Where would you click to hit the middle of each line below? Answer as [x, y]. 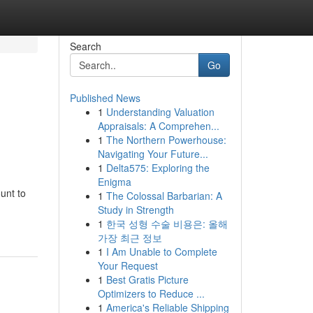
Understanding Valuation [160, 112]
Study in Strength [136, 210]
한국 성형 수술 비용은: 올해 [167, 224]
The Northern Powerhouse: [166, 140]
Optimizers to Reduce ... [151, 293]
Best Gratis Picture [147, 279]
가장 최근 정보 [130, 238]
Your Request [128, 265]
